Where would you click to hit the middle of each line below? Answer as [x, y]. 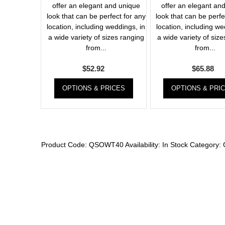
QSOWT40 [106, 145]
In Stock [175, 145]
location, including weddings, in [96, 27]
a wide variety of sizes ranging [96, 37]
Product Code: [65, 145]
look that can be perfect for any [96, 16]
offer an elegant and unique [96, 6]
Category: [206, 145]
